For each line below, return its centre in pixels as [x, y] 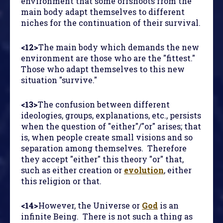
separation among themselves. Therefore [104, 148]
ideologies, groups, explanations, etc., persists [111, 115]
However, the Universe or [90, 206]
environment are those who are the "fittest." [109, 58]
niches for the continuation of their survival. [111, 23]
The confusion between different [104, 105]
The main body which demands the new [119, 47]
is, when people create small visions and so [107, 137]
